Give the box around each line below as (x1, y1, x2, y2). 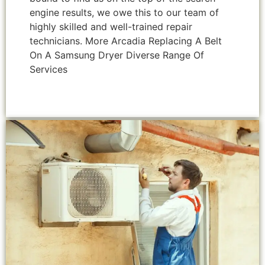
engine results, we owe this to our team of (30, 7, 219, 19)
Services (30, 63, 67, 76)
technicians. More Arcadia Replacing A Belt (30, 35, 222, 47)
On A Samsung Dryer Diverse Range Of (30, 49, 204, 62)
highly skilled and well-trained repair (30, 21, 192, 33)
